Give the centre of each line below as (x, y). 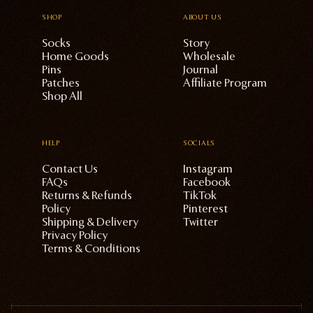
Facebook (207, 182)
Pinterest (205, 209)
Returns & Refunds (87, 196)
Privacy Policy (75, 235)
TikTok (200, 196)
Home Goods (75, 57)
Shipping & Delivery (90, 222)
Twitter (201, 222)
